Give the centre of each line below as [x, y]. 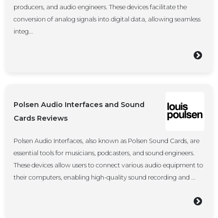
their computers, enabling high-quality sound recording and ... [105, 177]
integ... [23, 31]
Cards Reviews [41, 118]
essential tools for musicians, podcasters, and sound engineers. [104, 153]
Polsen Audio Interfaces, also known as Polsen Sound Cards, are [107, 141]
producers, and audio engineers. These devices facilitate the [100, 7]
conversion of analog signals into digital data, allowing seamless [107, 19]
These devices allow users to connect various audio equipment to [109, 165]
